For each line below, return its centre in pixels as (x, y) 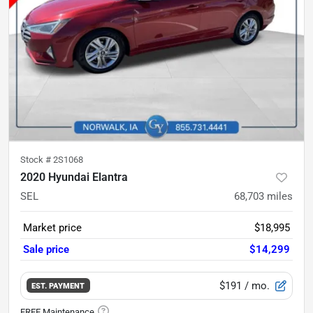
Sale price (46, 249)
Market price (52, 227)
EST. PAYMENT (58, 286)
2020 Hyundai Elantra (74, 177)
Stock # (37, 159)
